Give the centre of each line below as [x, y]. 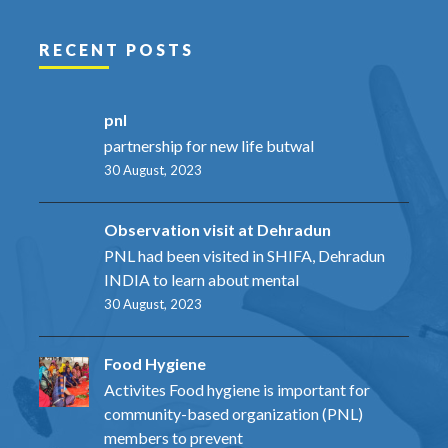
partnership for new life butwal [209, 145]
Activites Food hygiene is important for [237, 389]
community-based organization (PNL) [233, 413]
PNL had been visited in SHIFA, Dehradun [244, 255]
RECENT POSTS [116, 49]
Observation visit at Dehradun [217, 229]
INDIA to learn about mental [201, 279]
